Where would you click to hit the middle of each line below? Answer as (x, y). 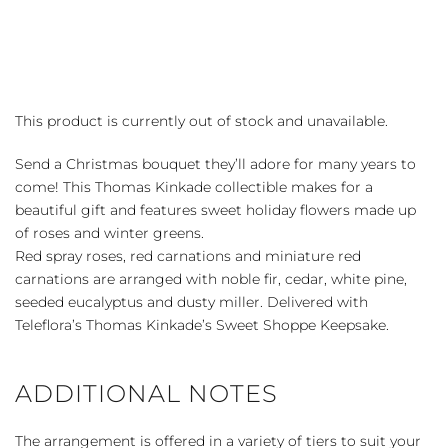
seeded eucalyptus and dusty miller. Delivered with (191, 301)
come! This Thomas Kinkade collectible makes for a (194, 186)
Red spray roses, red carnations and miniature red (188, 255)
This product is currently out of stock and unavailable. (201, 120)
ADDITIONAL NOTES (146, 393)
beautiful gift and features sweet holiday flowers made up (215, 209)
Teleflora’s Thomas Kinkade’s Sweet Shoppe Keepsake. (202, 324)
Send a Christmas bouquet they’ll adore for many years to (215, 163)
